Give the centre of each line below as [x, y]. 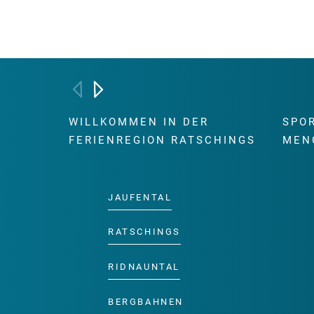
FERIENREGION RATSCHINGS [162, 141]
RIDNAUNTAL [144, 267]
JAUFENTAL [140, 197]
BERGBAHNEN [146, 302]
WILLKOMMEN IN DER [139, 122]
